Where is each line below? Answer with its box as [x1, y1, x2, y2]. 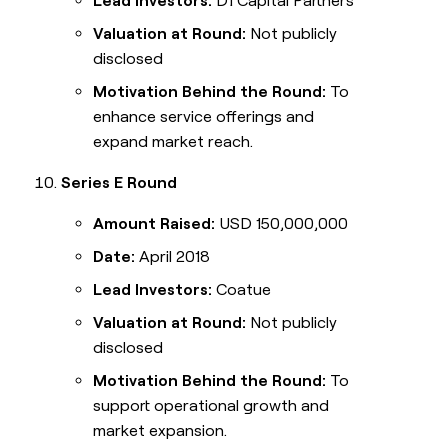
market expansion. [93, 421, 228, 441]
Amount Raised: [93, 214, 216, 234]
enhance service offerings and [93, 107, 315, 127]
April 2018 [135, 247, 211, 267]
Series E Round [61, 173, 178, 193]
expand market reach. [93, 132, 254, 152]
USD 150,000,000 [215, 214, 349, 234]
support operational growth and [93, 396, 330, 416]
